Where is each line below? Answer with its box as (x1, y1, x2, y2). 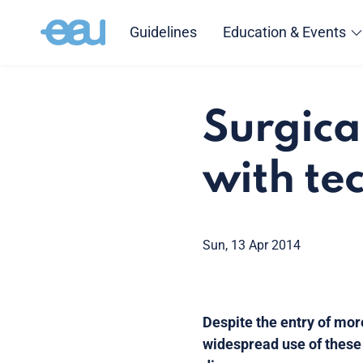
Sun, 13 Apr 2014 (203, 237, 301, 253)
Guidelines (129, 23, 197, 41)
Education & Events (222, 23, 346, 41)
